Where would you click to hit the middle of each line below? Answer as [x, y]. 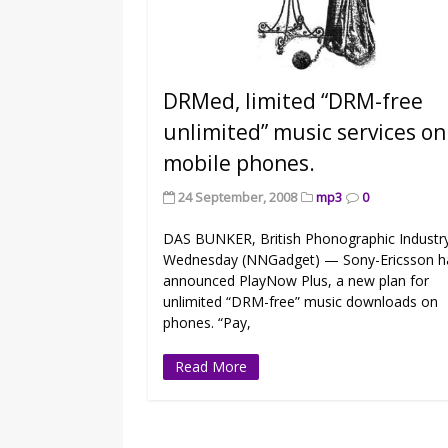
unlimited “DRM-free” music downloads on [301, 302]
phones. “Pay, [207, 323]
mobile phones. [239, 163]
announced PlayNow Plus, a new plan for [296, 281]
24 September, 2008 [238, 197]
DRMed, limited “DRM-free [293, 101]
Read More [211, 367]
